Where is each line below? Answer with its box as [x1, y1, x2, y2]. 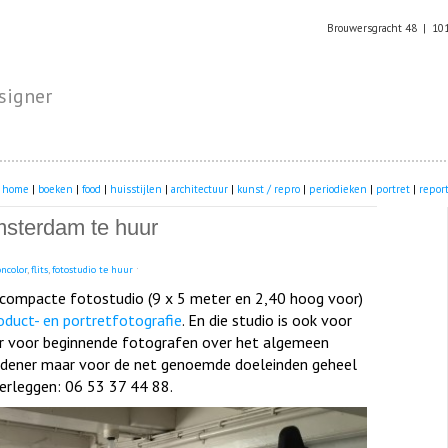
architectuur [171, 182, 228, 196]
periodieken [309, 182, 367, 196]
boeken [38, 182, 73, 196]
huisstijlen [110, 182, 162, 196]
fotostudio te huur [52, 263, 133, 277]
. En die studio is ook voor [182, 310, 352, 331]
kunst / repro [237, 182, 300, 196]
